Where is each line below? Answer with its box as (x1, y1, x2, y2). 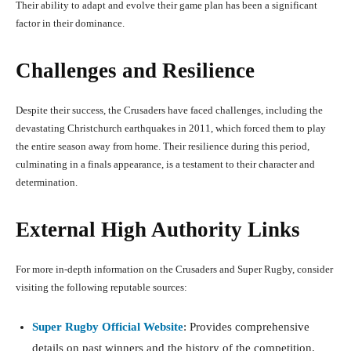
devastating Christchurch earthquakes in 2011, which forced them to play (16, 122, 326, 135)
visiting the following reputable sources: (16, 281, 187, 294)
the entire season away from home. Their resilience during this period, (16, 140, 309, 153)
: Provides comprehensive (183, 320, 309, 334)
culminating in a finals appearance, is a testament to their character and (16, 158, 315, 171)
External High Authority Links (16, 218, 300, 242)
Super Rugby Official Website (32, 320, 183, 334)
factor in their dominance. (16, 17, 125, 30)
